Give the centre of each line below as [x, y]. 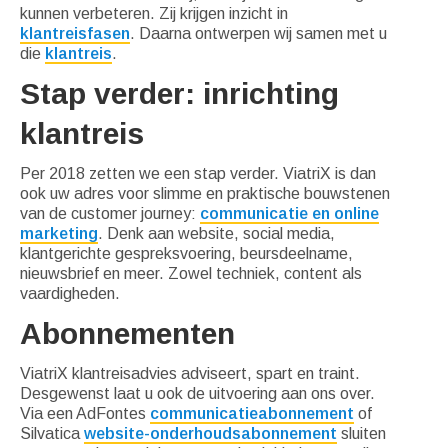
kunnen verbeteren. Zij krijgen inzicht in [154, 13]
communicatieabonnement [252, 413]
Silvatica [52, 433]
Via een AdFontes [85, 413]
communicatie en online [289, 213]
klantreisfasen [75, 33]
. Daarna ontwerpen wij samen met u [258, 33]
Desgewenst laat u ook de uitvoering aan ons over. [197, 393]
